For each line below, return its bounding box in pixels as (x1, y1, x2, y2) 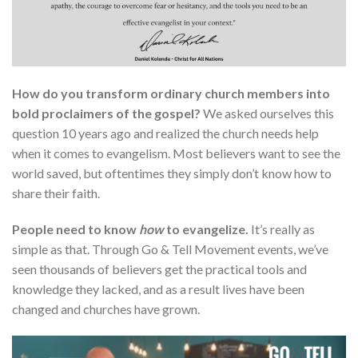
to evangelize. (164, 221, 249, 237)
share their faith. (12, 185, 100, 201)
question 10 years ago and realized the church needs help (12, 125, 319, 141)
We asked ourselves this (201, 105, 334, 121)
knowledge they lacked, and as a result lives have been (12, 281, 304, 297)
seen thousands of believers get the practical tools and (12, 261, 307, 277)
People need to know (12, 221, 139, 237)
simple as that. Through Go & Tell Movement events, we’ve (12, 241, 328, 257)
